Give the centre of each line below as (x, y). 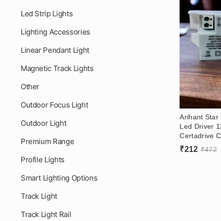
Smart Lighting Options (59, 178)
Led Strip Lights (47, 14)
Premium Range (47, 141)
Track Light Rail (46, 214)
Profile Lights (42, 160)
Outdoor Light (43, 123)
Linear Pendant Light (55, 50)
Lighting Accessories (55, 32)
